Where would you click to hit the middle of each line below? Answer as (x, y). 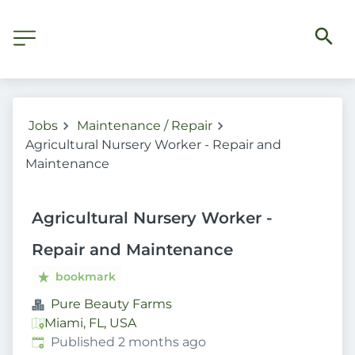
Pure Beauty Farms (111, 304)
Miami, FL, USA (90, 323)
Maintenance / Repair (145, 126)
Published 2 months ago (128, 342)
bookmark (86, 277)
